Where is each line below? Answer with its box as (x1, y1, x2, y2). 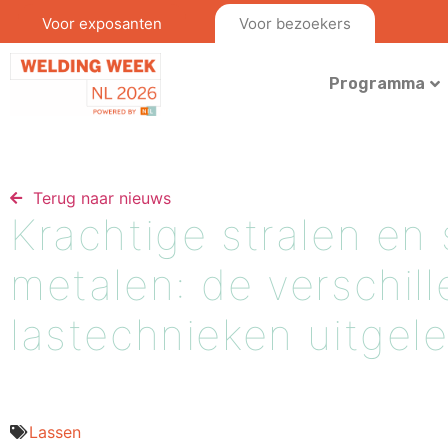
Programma (328, 74, 425, 94)
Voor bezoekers (239, 14, 352, 33)
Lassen (29, 421, 81, 442)
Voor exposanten (42, 14, 162, 33)
